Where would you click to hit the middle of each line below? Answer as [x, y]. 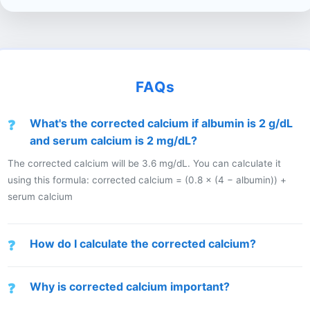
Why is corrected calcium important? [130, 287]
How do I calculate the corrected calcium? [143, 243]
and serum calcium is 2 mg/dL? [114, 141]
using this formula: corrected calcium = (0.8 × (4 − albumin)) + [147, 180]
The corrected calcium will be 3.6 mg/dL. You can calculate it [145, 164]
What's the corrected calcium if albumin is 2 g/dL [162, 124]
